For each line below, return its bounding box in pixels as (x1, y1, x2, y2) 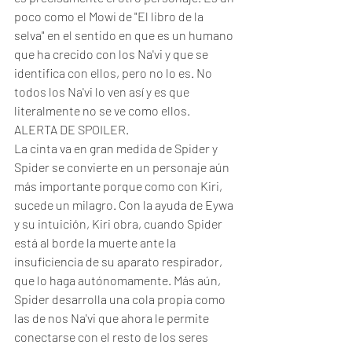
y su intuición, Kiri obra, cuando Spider (14, 216, 225, 231)
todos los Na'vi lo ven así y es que (14, 84, 192, 99)
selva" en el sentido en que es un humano (14, 27, 236, 42)
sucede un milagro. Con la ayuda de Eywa (14, 197, 236, 212)
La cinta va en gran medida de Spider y (14, 141, 220, 156)
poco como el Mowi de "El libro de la (14, 9, 206, 24)
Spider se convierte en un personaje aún (14, 159, 232, 174)
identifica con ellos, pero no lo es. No (14, 65, 214, 80)
